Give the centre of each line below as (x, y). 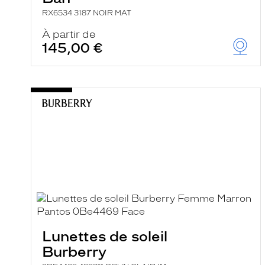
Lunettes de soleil (105, 236)
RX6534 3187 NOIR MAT (87, 13)
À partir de (69, 34)
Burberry (74, 252)
